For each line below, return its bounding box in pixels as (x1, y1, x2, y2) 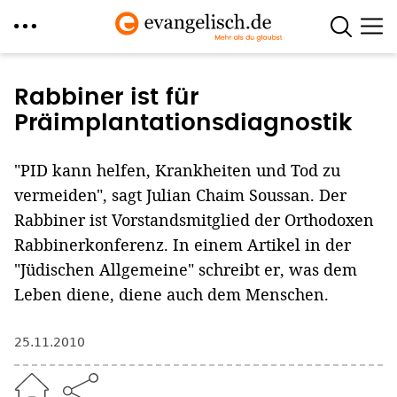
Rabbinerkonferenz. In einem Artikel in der (14, 234, 351, 255)
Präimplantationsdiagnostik (14, 112, 353, 135)
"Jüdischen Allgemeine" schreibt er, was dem (14, 259, 357, 280)
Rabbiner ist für (14, 86, 198, 109)
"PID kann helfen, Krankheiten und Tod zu (14, 160, 340, 181)
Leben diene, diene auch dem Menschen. (14, 284, 329, 305)
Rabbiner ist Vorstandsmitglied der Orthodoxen (14, 209, 374, 230)
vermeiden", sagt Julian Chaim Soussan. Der (14, 184, 346, 206)
